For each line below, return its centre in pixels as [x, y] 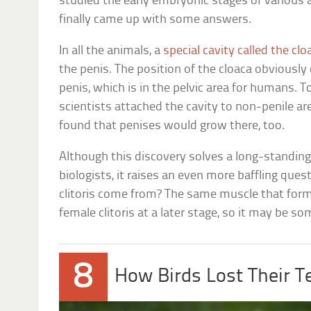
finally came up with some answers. [155, 20]
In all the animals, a [111, 51]
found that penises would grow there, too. [172, 126]
